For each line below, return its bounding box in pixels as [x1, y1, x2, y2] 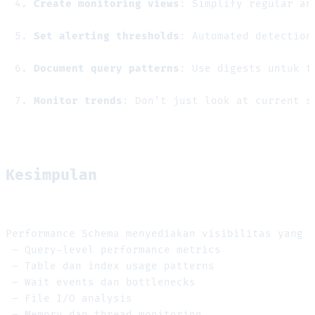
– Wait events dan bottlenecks [6, 276, 195, 289]
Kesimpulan [6, 166, 97, 184]
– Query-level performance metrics [6, 244, 221, 257]
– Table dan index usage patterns [6, 260, 214, 273]
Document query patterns [34, 62, 179, 75]
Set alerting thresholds [34, 30, 179, 42]
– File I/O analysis [6, 292, 132, 305]
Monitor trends [34, 94, 122, 107]
